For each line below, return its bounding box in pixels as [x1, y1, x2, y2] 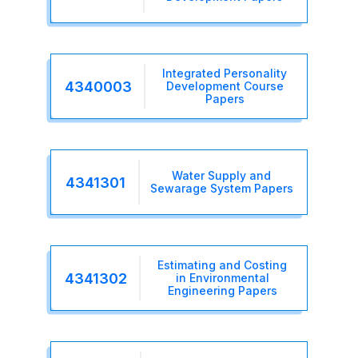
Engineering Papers [167, 284, 277, 298]
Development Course [165, 79, 284, 93]
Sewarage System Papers [149, 181, 293, 196]
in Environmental [175, 271, 269, 285]
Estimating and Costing [157, 258, 287, 272]
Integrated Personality [162, 66, 287, 81]
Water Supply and [172, 169, 272, 183]
